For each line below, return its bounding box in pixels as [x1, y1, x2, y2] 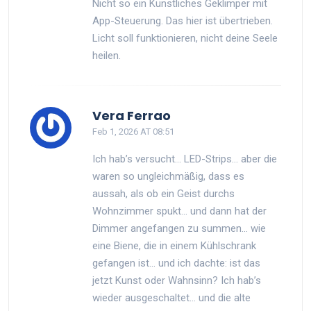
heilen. [92, 49, 121, 62]
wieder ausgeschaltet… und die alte [92, 291, 251, 304]
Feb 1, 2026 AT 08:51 [92, 126, 174, 137]
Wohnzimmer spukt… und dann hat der [92, 204, 267, 217]
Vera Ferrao [92, 106, 171, 124]
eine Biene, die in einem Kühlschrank [92, 239, 256, 252]
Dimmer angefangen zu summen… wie [92, 221, 266, 235]
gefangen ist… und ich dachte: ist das [92, 256, 260, 269]
